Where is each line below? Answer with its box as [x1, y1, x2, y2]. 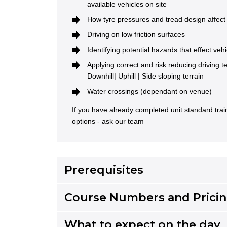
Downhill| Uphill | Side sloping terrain [87, 72, 204, 81]
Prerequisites [64, 163, 143, 177]
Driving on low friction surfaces [87, 30, 185, 39]
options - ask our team [72, 117, 148, 126]
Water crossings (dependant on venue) [87, 87, 212, 96]
